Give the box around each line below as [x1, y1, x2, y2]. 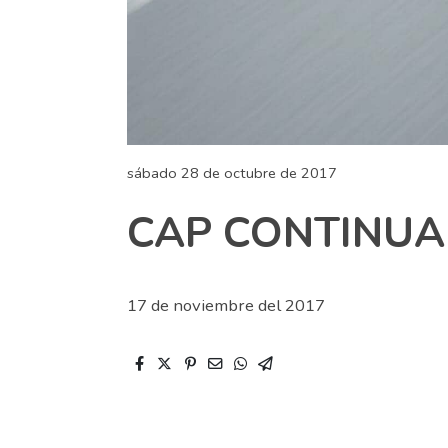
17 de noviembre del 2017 [127, 293, 326, 317]
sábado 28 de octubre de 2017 [127, 162, 338, 183]
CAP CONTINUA [127, 205, 446, 263]
